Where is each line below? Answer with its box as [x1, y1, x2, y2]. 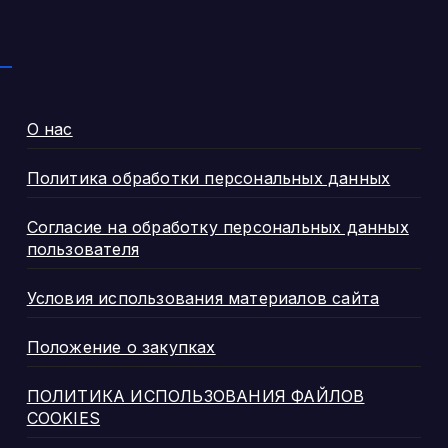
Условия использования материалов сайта [26, 288, 380, 309]
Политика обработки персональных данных [26, 168, 391, 189]
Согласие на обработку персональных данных [26, 217, 409, 238]
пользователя [26, 239, 140, 260]
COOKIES [26, 408, 101, 429]
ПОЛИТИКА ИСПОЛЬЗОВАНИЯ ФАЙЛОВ [26, 386, 365, 407]
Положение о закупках [26, 337, 216, 358]
